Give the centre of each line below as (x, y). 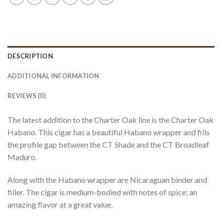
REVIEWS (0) (27, 96)
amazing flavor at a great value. (60, 205)
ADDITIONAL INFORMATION (54, 76)
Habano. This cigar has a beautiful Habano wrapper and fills (109, 132)
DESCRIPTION (30, 56)
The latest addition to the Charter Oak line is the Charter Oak (111, 120)
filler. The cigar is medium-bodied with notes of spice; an (102, 192)
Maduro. (22, 157)
